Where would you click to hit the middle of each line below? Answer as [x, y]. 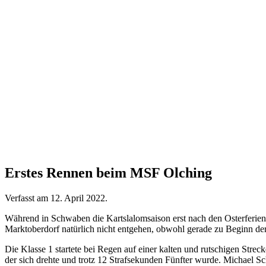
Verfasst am [28, 198]
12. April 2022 [78, 198]
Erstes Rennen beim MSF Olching [108, 172]
